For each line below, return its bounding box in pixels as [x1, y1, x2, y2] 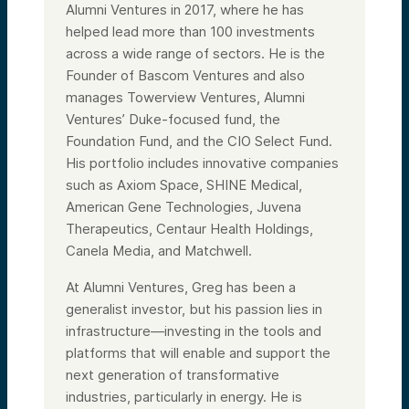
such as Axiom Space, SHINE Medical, [66, 175, 302, 194]
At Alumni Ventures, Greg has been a [66, 278, 296, 296]
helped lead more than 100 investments [66, 22, 315, 40]
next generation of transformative [66, 365, 279, 383]
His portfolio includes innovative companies [66, 153, 339, 172]
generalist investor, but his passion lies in [66, 299, 322, 318]
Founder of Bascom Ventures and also [66, 66, 305, 84]
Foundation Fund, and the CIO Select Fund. [66, 131, 332, 150]
